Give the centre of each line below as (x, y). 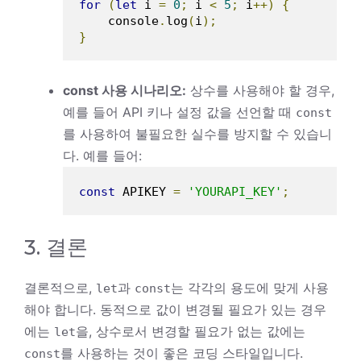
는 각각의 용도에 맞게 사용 (250, 287)
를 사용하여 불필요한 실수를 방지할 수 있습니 (197, 133)
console (119, 21)
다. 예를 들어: (102, 155)
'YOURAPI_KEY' (235, 191)
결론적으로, (60, 287)
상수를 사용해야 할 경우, (260, 90)
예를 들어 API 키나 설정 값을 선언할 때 (179, 112)
